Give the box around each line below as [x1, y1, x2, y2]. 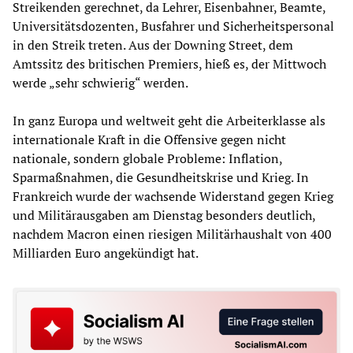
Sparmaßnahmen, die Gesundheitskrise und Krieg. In [13, 168, 309, 186]
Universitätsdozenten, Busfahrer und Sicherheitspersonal [13, 17, 334, 35]
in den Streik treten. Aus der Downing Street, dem [13, 35, 293, 54]
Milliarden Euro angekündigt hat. [13, 243, 199, 262]
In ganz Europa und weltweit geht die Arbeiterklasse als [13, 111, 325, 129]
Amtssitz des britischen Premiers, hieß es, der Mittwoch [13, 54, 326, 72]
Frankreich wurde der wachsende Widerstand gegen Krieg [13, 187, 333, 205]
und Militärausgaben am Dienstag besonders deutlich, [13, 206, 315, 224]
